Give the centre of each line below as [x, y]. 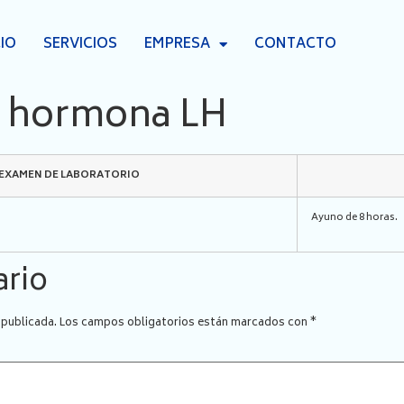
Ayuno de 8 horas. [354, 218]
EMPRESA [177, 44]
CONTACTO [295, 44]
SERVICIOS [80, 44]
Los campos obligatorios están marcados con [185, 323]
